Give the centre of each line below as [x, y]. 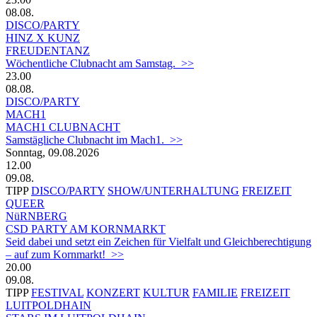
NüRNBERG [36, 216]
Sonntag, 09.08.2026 [52, 152]
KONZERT [113, 292]
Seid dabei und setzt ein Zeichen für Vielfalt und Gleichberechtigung [158, 241]
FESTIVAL [57, 292]
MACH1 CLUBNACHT [63, 127]
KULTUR [166, 292]
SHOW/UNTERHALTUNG [173, 190]
